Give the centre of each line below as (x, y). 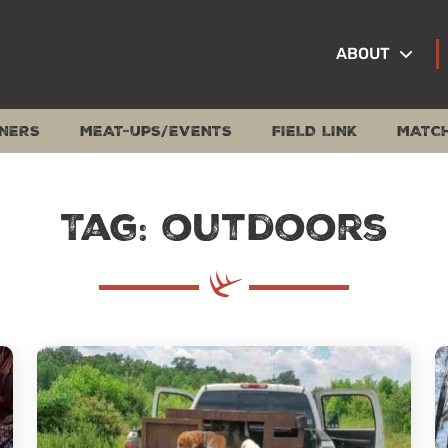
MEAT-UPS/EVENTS (156, 130)
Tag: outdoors (224, 227)
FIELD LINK (314, 130)
